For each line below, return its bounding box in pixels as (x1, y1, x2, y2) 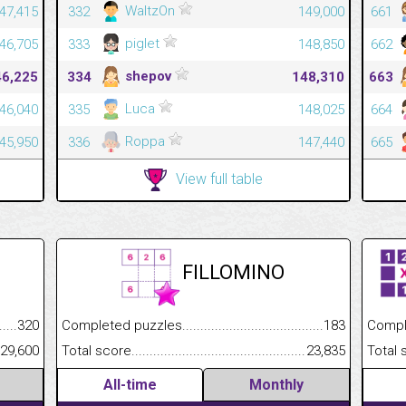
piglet (121, 34, 163, 52)
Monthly (248, 375, 304, 393)
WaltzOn (121, 2, 179, 19)
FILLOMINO (182, 260, 285, 284)
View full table (175, 169, 263, 188)
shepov (121, 67, 175, 84)
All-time (102, 375, 157, 393)
